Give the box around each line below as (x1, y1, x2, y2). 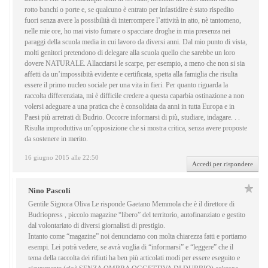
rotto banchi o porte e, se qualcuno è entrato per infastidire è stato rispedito (25, 5, 234, 14)
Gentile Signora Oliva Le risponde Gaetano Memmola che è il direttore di (28, 200, 234, 209)
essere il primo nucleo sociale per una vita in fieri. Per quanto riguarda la (25, 81, 228, 90)
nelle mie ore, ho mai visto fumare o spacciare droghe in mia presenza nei (25, 27, 230, 36)
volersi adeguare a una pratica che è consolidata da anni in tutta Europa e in (25, 102, 234, 111)
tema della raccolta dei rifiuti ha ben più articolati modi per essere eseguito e (28, 254, 240, 263)
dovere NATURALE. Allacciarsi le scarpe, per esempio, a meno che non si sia (25, 59, 245, 68)
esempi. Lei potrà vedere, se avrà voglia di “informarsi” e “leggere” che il (28, 243, 233, 252)
